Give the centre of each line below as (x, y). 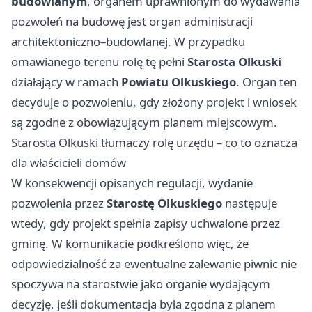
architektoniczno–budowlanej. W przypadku (128, 41)
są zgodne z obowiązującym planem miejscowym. (144, 122)
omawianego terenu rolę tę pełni (99, 61)
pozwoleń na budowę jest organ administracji (132, 21)
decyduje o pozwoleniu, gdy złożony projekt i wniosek (154, 102)
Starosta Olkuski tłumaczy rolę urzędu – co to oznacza (154, 142)
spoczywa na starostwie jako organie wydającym (141, 283)
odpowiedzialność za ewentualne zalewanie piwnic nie (154, 263)
